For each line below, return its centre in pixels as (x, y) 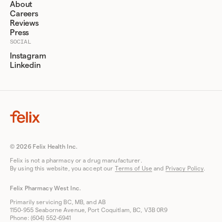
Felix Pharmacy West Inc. (45, 188)
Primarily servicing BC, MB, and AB (58, 202)
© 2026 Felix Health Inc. (44, 147)
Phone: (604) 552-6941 (41, 218)
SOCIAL (21, 42)
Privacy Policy (185, 168)
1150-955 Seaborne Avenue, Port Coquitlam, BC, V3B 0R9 (89, 210)
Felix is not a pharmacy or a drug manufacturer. (76, 161)
